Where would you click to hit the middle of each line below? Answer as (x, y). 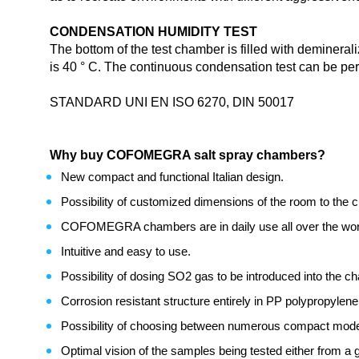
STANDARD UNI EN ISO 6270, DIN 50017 (172, 102)
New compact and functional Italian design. (172, 177)
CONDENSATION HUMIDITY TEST (153, 32)
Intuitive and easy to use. (126, 251)
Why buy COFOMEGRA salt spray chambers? (188, 155)
